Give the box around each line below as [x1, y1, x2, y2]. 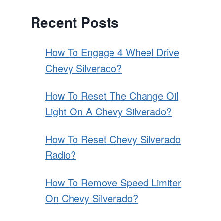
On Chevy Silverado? [45, 191, 139, 205]
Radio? [45, 147, 76, 162]
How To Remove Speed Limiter [45, 175, 182, 189]
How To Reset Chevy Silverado [45, 132, 181, 146]
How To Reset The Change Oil [45, 88, 179, 103]
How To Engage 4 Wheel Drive [45, 45, 180, 59]
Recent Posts [31, 12, 119, 32]
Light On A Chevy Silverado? [45, 104, 172, 118]
